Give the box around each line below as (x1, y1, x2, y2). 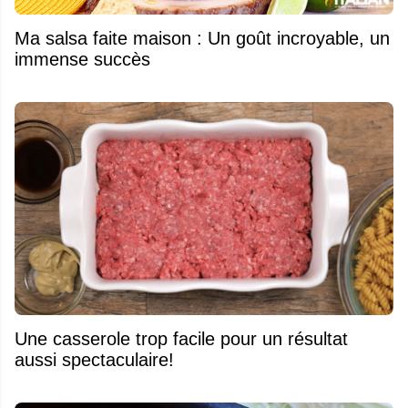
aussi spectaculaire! (15, 349, 174, 370)
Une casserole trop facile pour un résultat (15, 328, 348, 349)
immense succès (15, 48, 150, 69)
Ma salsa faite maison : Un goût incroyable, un (15, 27, 390, 48)
